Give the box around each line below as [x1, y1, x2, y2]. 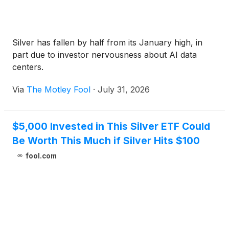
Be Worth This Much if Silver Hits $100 [12, 134, 200, 147]
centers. [12, 62, 43, 72]
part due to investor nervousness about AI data [12, 50, 197, 60]
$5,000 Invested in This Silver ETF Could [12, 120, 210, 132]
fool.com [25, 152, 57, 160]
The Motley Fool [27, 84, 90, 95]
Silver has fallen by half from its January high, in [12, 37, 202, 48]
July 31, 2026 [98, 84, 150, 95]
